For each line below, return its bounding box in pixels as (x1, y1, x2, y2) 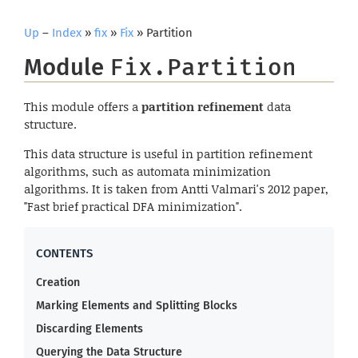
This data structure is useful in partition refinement (24, 144, 312, 162)
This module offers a (24, 97, 141, 115)
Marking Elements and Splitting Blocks (36, 298, 237, 312)
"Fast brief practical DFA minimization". (24, 197, 242, 215)
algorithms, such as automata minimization (24, 161, 271, 180)
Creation (36, 275, 80, 289)
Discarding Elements (36, 321, 143, 336)
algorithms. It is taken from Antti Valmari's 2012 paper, (24, 179, 328, 197)
